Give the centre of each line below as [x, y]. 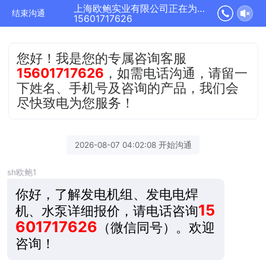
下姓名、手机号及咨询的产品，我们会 [128, 87]
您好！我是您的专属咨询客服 [102, 58]
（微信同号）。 [143, 227]
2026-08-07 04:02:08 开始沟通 [133, 145]
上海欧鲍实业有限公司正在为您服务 [201, 9]
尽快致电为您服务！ [76, 102]
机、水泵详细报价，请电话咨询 [107, 210]
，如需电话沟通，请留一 [176, 72]
